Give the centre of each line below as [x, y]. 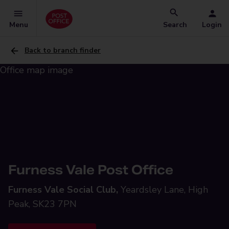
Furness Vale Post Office [91, 170]
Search [175, 25]
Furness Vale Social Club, [63, 190]
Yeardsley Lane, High [164, 190]
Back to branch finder [63, 50]
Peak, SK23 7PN [42, 204]
